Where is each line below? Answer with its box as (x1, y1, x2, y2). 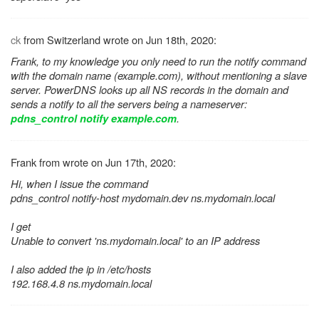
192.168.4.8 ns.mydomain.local (11, 276, 152, 291)
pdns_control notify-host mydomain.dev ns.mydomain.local (11, 190, 275, 206)
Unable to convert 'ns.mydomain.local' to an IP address (11, 233, 260, 249)
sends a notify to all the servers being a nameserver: (11, 96, 247, 112)
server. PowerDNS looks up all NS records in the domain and (11, 82, 288, 98)
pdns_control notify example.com (11, 111, 177, 127)
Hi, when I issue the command (11, 176, 148, 192)
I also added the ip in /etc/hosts (11, 261, 151, 277)
